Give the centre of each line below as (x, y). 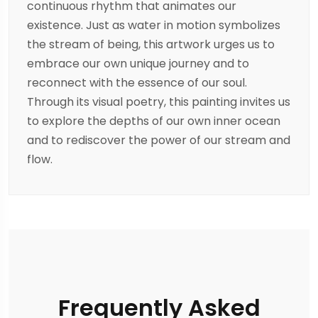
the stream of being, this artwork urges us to (151, 45)
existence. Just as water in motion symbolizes (154, 26)
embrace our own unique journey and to (138, 64)
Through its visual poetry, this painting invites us (159, 102)
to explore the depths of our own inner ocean (154, 121)
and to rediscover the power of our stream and (159, 141)
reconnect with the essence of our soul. (137, 83)
